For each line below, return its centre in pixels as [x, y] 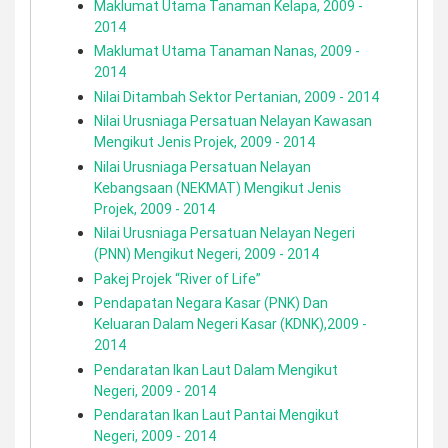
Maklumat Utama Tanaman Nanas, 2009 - [227, 51]
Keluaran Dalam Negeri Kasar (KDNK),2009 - [230, 324]
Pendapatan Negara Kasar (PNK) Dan [211, 303]
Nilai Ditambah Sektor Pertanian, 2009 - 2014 [236, 96]
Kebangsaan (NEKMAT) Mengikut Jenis [217, 187]
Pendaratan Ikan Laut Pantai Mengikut [216, 415]
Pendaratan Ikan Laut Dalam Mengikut [216, 369]
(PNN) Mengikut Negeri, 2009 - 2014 [206, 254]
